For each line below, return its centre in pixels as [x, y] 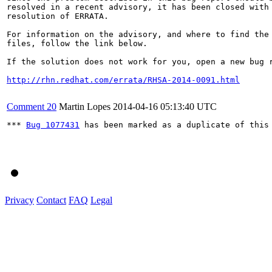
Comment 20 [32, 106]
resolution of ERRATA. [58, 16]
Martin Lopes [85, 106]
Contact [51, 200]
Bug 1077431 [53, 124]
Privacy [19, 200]
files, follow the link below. [77, 43]
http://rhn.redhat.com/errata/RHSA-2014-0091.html [123, 80]
